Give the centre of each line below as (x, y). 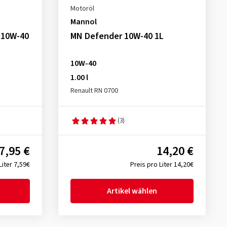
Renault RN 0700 (94, 91)
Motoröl (82, 9)
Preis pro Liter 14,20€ (162, 165)
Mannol (83, 22)
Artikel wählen (132, 191)
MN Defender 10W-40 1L (117, 36)
